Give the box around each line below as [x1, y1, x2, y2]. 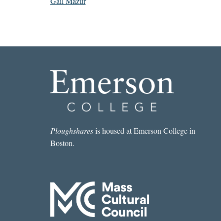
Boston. [50, 138, 74, 148]
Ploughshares [50, 125, 93, 136]
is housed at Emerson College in [93, 125, 195, 136]
